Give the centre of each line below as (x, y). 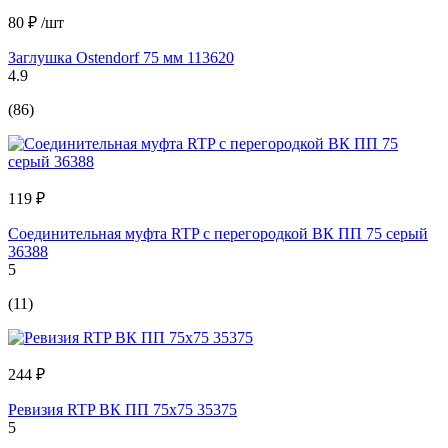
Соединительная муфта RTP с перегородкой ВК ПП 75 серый (218, 234)
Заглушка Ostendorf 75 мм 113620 (121, 58)
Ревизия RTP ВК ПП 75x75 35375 (122, 410)
